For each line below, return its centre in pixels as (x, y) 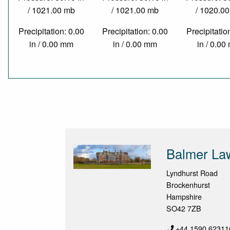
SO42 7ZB (184, 208)
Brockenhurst (188, 185)
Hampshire (184, 197)
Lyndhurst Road (192, 173)
